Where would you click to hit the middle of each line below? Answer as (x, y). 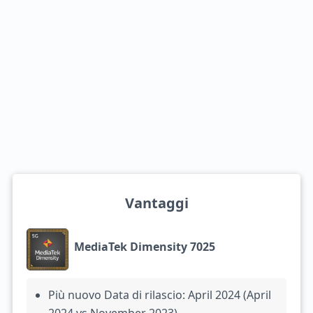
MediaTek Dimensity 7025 (144, 246)
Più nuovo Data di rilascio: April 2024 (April (159, 295)
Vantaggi (156, 203)
